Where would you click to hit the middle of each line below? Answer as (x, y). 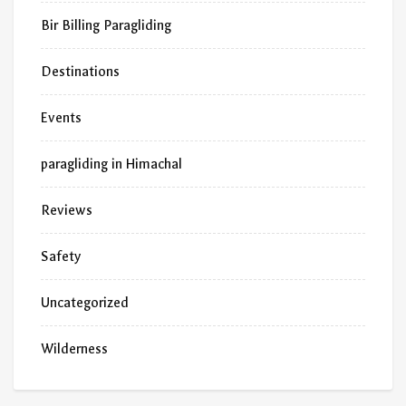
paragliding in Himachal (111, 164)
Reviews (67, 211)
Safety (61, 257)
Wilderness (74, 349)
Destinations (80, 72)
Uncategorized (85, 303)
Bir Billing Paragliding (106, 26)
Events (61, 118)
